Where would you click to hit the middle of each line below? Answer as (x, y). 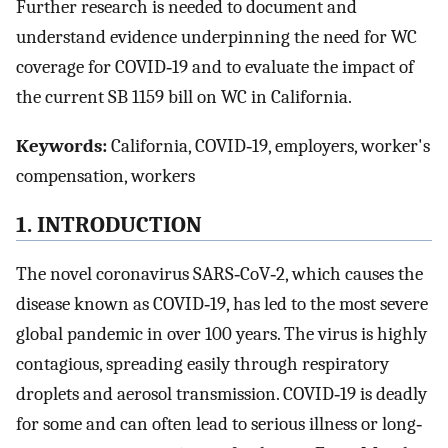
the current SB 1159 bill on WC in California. (184, 97)
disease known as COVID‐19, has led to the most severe (222, 303)
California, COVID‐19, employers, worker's (268, 146)
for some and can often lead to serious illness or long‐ (219, 423)
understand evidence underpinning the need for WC (216, 37)
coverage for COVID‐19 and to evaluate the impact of (215, 67)
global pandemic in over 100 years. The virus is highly (221, 333)
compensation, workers (105, 176)
